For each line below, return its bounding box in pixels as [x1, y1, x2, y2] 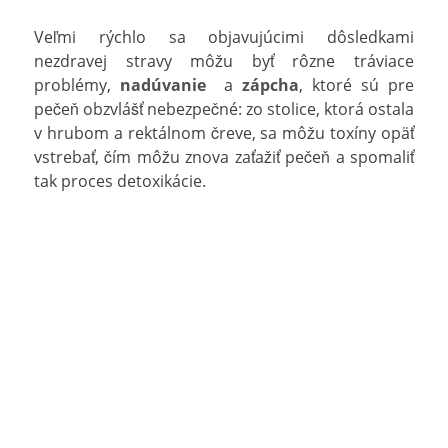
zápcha [242, 73, 299, 96]
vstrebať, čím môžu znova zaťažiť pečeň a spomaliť [34, 145, 414, 168]
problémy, [34, 73, 120, 96]
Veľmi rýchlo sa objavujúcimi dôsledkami [34, 25, 414, 48]
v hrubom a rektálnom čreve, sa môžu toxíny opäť [34, 121, 414, 144]
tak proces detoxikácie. [34, 169, 206, 192]
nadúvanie [120, 73, 215, 96]
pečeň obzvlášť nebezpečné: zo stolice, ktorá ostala [34, 97, 414, 120]
